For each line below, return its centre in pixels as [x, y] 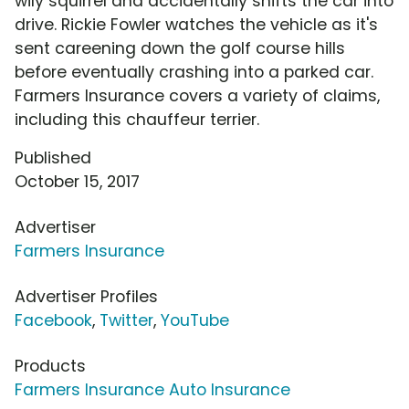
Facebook [53, 321]
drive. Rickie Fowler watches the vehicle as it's [196, 25]
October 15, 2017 [77, 182]
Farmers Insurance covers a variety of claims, [197, 96]
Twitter [126, 321]
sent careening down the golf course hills [180, 49]
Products [50, 367]
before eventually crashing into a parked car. [194, 73]
